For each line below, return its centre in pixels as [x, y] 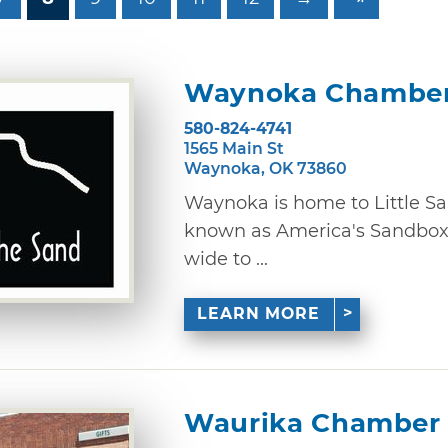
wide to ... [226, 258]
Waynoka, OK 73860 [265, 168]
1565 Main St [234, 148]
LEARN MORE [259, 314]
